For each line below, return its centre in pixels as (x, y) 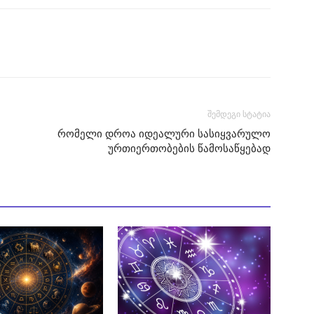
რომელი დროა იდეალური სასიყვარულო (164, 134)
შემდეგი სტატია (239, 114)
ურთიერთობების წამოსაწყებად (189, 149)
